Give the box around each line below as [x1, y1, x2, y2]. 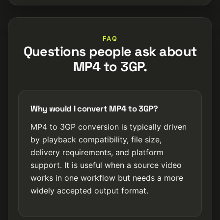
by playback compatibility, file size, [30, 135, 162, 144]
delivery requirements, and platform [30, 147, 164, 157]
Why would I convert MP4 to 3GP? [30, 103, 158, 114]
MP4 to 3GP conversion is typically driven [30, 122, 187, 132]
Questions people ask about [23, 43, 197, 60]
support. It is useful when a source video [30, 160, 182, 170]
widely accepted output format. [30, 186, 148, 195]
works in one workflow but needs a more [30, 173, 183, 183]
